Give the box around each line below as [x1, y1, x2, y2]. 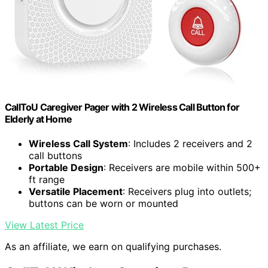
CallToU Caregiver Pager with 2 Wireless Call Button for [5, 100, 240, 113]
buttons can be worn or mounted [29, 197, 178, 210]
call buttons [29, 150, 82, 162]
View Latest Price [5, 219, 84, 232]
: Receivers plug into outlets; [123, 185, 251, 198]
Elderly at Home [5, 112, 72, 125]
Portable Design [29, 162, 103, 174]
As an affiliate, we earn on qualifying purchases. [5, 240, 221, 253]
